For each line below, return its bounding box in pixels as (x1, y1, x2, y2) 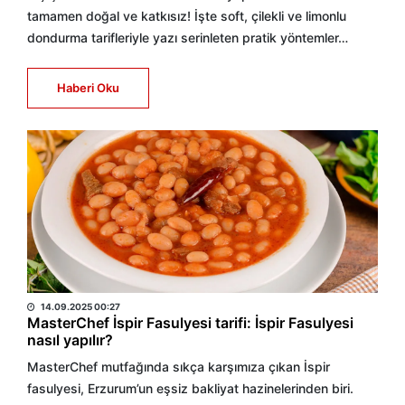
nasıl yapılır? (27, 331, 113, 349)
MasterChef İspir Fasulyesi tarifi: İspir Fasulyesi (27, 314, 353, 332)
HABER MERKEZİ (27, 276, 141, 294)
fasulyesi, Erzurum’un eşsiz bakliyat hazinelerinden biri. (27, 381, 353, 396)
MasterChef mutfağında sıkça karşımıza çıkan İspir (27, 359, 330, 374)
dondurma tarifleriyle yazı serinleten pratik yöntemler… (27, 30, 348, 45)
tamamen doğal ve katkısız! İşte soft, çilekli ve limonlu (27, 8, 346, 24)
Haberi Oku (57, 80, 119, 95)
